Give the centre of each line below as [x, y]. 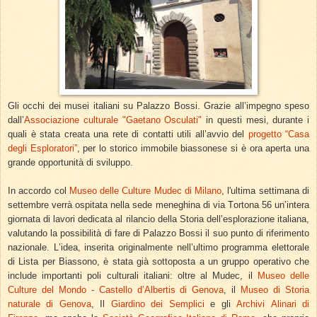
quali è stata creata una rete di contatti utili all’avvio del [128, 134]
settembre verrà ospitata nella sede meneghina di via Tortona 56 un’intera [158, 205]
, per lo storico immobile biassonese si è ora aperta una [193, 149]
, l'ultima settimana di [266, 191]
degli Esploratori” [42, 149]
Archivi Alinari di [273, 304]
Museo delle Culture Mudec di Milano [145, 191]
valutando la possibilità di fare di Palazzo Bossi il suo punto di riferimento [158, 234]
